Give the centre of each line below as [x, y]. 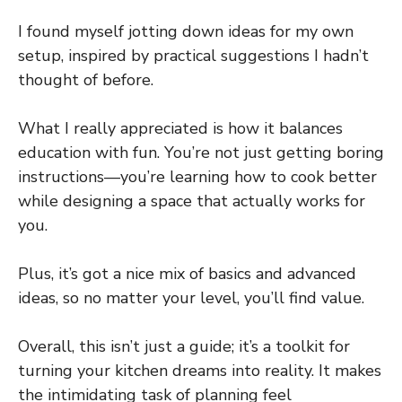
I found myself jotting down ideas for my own [186, 32]
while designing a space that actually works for [192, 201]
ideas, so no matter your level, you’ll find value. [191, 298]
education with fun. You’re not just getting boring [201, 153]
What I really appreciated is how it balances [180, 129]
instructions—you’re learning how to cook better [197, 177]
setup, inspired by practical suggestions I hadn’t [193, 56]
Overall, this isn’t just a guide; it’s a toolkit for [184, 347]
